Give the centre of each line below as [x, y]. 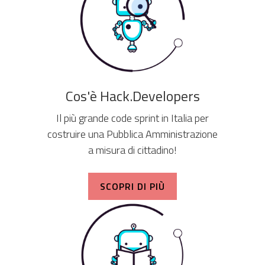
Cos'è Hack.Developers [132, 96]
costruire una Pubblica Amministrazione [132, 134]
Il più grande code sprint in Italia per [132, 118]
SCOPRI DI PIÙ [132, 186]
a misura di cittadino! [132, 150]
